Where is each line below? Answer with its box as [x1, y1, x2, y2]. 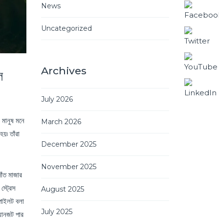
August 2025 [41, 184, 84, 194]
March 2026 [41, 117, 81, 126]
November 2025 [41, 162, 96, 171]
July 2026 [41, 94, 73, 104]
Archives [41, 64, 87, 77]
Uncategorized [41, 23, 92, 33]
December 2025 [41, 139, 96, 149]
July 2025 [41, 207, 72, 216]
